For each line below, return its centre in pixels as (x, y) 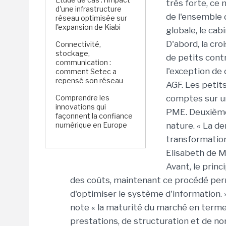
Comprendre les (82, 98)
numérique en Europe (91, 125)
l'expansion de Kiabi (89, 27)
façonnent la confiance (94, 116)
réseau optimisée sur (91, 18)
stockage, (73, 53)
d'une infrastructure (89, 9)
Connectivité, (78, 44)
